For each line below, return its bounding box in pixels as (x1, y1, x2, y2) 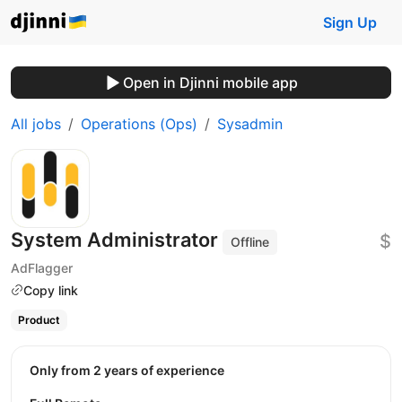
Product (17, 313, 60, 328)
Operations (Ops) (81, 115, 197, 133)
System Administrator (11, 228, 223, 251)
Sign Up (323, 13, 377, 31)
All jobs (11, 115, 61, 133)
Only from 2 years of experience (39, 362, 224, 378)
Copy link (23, 282, 78, 298)
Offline (231, 234, 270, 249)
